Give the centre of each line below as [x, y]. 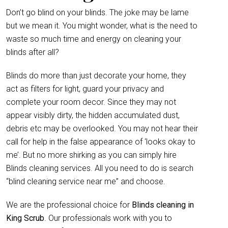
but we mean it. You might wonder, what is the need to [102, 26]
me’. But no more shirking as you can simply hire [91, 155]
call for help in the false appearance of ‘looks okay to [101, 142]
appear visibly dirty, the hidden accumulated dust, [93, 115]
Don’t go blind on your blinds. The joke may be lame [97, 12]
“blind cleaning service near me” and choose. [86, 181]
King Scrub [25, 218]
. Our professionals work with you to [108, 218]
